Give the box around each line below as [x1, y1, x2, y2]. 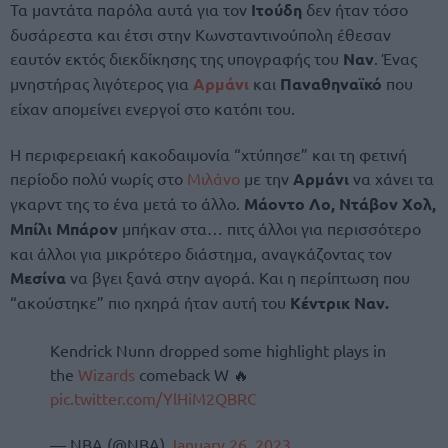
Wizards [78, 363, 135, 384]
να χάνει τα [349, 168, 434, 189]
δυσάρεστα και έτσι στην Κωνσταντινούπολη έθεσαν [10, 24, 391, 45]
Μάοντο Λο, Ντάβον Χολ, [244, 193, 436, 215]
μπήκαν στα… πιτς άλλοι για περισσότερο [118, 218, 421, 239]
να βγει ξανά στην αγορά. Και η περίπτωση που [66, 267, 410, 288]
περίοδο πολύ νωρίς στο [10, 168, 187, 189]
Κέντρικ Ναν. [290, 292, 389, 314]
